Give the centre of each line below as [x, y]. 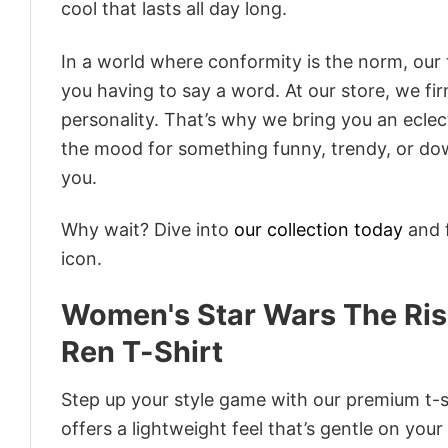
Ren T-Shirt [142, 352]
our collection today [318, 230]
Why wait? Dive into [147, 230]
